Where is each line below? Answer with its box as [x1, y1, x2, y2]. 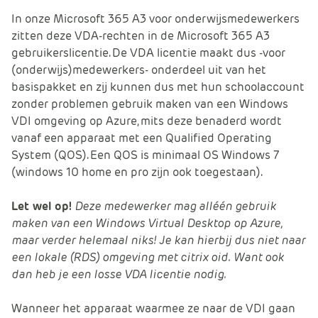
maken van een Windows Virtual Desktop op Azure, [11, 215, 283, 231]
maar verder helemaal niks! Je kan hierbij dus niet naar [11, 232, 305, 248]
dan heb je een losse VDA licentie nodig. [11, 266, 226, 282]
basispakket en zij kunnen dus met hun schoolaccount [11, 79, 305, 94]
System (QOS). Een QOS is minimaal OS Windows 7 [11, 147, 279, 163]
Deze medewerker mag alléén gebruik [75, 198, 276, 214]
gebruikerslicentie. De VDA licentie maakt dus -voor [11, 45, 285, 60]
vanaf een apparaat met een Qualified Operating [11, 130, 272, 146]
